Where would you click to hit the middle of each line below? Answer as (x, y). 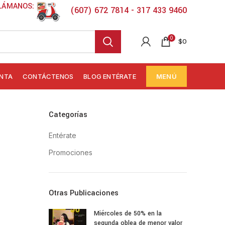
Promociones (70, 152)
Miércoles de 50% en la (128, 213)
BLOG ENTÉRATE (110, 76)
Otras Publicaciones (83, 193)
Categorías (68, 115)
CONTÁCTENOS (48, 76)
